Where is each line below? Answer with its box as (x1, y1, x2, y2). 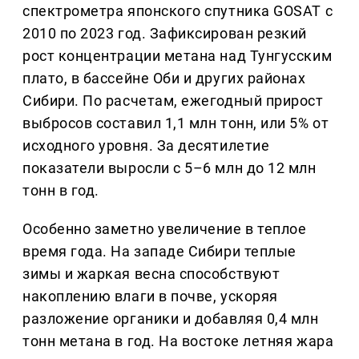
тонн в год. (22, 182, 99, 200)
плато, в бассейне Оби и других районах (22, 70, 306, 87)
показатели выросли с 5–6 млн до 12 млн (22, 159, 317, 177)
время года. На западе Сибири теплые (22, 243, 296, 260)
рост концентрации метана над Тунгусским (22, 47, 333, 65)
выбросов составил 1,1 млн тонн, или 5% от (22, 115, 329, 132)
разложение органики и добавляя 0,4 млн (22, 310, 319, 328)
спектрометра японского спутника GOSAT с (22, 2, 333, 20)
